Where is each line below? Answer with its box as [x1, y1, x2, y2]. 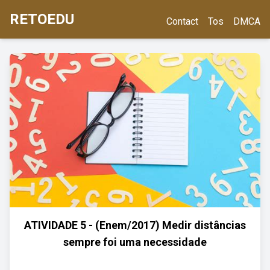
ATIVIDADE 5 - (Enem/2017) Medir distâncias [24, 219, 246, 231]
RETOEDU [10, 11, 74, 28]
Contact [166, 16, 198, 27]
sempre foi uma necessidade [63, 236, 207, 248]
